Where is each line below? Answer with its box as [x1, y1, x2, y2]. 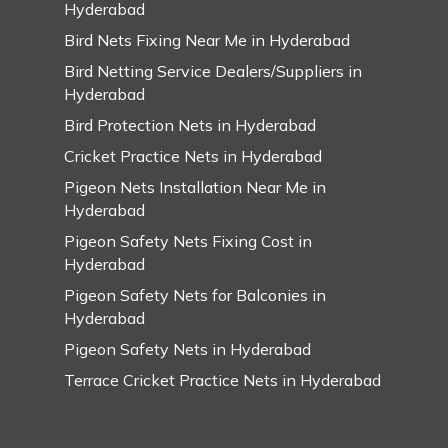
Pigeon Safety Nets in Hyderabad [64, 338, 311, 359]
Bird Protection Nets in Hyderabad [64, 114, 316, 135]
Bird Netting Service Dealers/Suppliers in [64, 60, 362, 81]
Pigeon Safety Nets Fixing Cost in [64, 230, 312, 251]
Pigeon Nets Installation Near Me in [64, 176, 326, 197]
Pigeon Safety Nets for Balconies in [64, 284, 326, 305]
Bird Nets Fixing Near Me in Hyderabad [64, 29, 350, 50]
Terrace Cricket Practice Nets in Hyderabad [64, 369, 381, 390]
